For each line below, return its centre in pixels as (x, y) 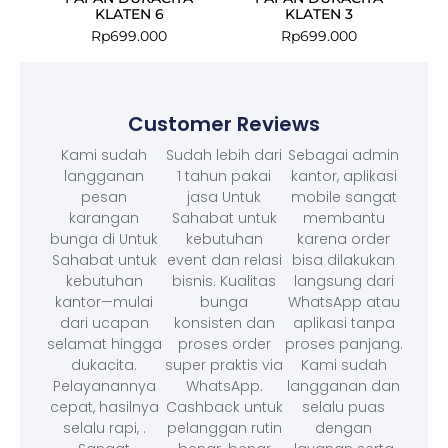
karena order (344, 238)
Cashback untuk (224, 406)
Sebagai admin (344, 154)
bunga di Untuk (104, 238)
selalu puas (344, 406)
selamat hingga (104, 343)
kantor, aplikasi (343, 175)
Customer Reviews (224, 123)
